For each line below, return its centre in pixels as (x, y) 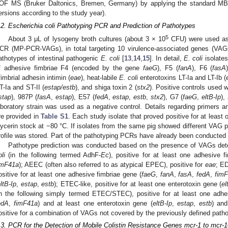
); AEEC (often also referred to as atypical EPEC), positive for (112, 164)
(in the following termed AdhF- (53, 155)
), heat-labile (100, 77)
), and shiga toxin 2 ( (106, 87)
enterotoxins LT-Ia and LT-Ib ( (182, 77)
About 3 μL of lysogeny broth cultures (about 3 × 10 (87, 39)
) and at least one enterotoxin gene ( (95, 203)
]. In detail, (167, 58)
